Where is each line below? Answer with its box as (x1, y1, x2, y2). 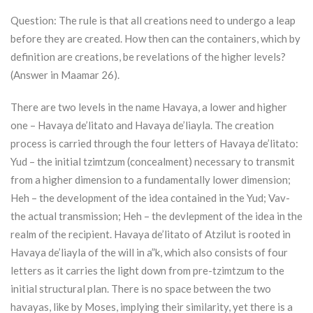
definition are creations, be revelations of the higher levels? (10, 50, 286, 64)
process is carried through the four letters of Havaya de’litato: (10, 137, 298, 150)
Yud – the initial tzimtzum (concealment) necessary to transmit (10, 155, 295, 168)
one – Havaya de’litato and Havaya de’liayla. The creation (10, 119, 274, 132)
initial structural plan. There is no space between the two (10, 282, 271, 296)
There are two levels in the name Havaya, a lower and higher (10, 101, 287, 114)
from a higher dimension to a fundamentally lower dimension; (10, 173, 291, 187)
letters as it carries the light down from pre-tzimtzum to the (10, 264, 284, 277)
